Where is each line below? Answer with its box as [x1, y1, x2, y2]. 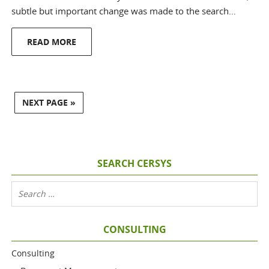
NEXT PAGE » [22, 97, 76, 109]
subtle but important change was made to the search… [11, 5, 237, 17]
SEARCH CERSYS [97, 157, 172, 171]
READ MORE [27, 36, 77, 48]
